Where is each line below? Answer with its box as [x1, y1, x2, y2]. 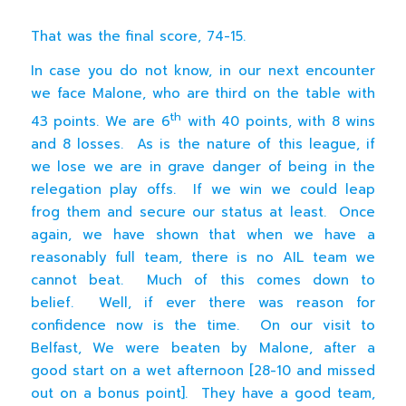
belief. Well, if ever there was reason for [30, 292, 376, 313]
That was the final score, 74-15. [30, 26, 267, 47]
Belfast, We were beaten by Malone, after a [30, 337, 376, 358]
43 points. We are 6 [30, 111, 170, 131]
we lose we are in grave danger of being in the [30, 156, 376, 177]
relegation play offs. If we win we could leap [30, 179, 376, 199]
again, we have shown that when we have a [30, 224, 376, 245]
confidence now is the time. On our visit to [30, 314, 376, 335]
